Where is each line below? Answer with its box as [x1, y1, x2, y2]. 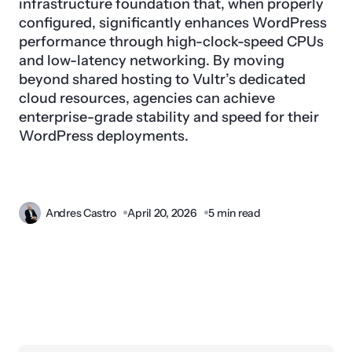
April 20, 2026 [127, 205, 197, 220]
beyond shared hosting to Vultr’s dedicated [19, 70, 306, 88]
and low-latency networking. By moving [19, 51, 284, 69]
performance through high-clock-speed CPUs [19, 32, 324, 50]
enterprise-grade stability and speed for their [19, 108, 319, 126]
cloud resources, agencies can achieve [19, 89, 275, 107]
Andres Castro [46, 205, 116, 220]
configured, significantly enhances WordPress [19, 13, 327, 31]
